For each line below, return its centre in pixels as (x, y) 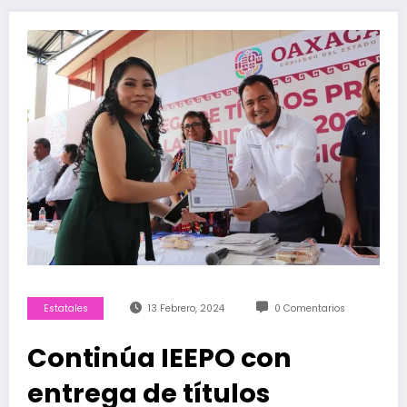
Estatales (65, 309)
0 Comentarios (309, 309)
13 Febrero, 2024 (186, 309)
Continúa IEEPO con (159, 358)
